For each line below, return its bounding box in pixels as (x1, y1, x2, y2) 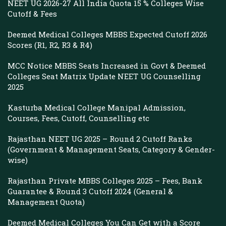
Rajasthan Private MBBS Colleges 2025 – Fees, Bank (8, 176, 202, 186)
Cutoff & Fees (8, 9, 57, 19)
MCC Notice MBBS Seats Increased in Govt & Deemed (8, 61, 206, 71)
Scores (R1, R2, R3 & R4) (8, 40, 92, 50)
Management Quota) (8, 197, 85, 207)
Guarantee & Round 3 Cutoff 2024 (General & (8, 186, 173, 196)
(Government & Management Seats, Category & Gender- (8, 144, 215, 154)
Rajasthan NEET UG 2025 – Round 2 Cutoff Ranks (8, 134, 192, 144)
